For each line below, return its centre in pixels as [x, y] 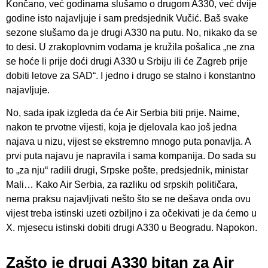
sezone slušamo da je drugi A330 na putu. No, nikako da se [132, 33]
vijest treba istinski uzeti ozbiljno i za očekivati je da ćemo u [131, 214]
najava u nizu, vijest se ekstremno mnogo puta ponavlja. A [128, 142]
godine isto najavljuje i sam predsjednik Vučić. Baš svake [127, 18]
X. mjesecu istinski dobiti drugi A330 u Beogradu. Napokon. [132, 228]
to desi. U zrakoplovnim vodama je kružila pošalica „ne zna [130, 47]
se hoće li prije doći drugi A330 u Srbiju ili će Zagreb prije [127, 61]
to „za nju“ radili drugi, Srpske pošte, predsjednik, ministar [127, 170]
